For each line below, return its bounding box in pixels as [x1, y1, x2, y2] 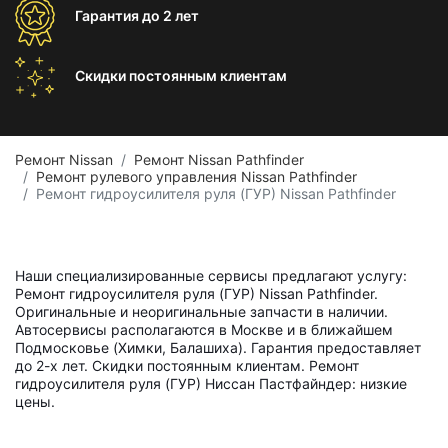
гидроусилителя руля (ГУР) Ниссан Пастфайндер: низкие [15, 375, 407, 392]
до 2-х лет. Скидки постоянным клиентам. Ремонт [15, 357, 359, 374]
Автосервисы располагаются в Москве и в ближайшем [15, 321, 393, 338]
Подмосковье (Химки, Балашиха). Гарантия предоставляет [15, 339, 421, 356]
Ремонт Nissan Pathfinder [134, 151, 304, 168]
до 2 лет [142, 7, 199, 24]
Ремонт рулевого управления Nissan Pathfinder [36, 168, 357, 185]
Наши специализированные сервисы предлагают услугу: [15, 267, 407, 284]
